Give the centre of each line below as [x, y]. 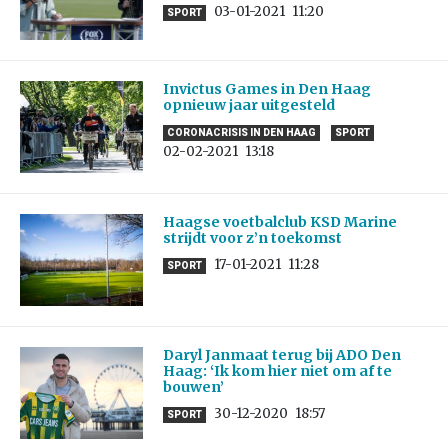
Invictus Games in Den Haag [266, 89]
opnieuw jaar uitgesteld [248, 105]
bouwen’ [193, 387]
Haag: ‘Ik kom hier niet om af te [277, 371]
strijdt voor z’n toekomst [252, 238]
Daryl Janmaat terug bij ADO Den [281, 355]
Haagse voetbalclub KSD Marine [279, 222]
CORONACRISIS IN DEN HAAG [241, 133]
